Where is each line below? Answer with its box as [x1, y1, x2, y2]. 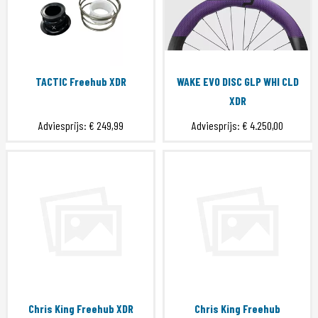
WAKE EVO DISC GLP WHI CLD [176, 75, 299, 89]
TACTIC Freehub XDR [35, 75, 126, 89]
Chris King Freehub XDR [28, 302, 133, 316]
